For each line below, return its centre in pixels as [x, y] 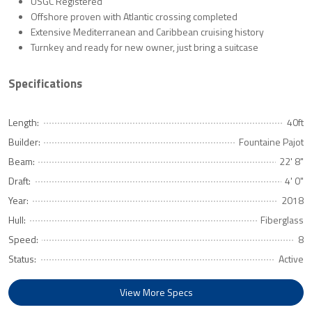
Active [291, 259]
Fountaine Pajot [271, 142]
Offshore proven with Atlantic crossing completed [134, 17]
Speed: [23, 240]
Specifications [45, 84]
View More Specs [156, 292]
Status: [22, 259]
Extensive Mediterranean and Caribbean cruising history [147, 32]
